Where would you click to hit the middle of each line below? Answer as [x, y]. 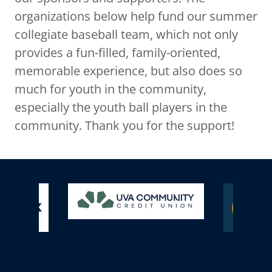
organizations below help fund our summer [136, 16]
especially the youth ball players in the [121, 107]
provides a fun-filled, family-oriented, [117, 53]
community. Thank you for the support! [124, 125]
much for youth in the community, [110, 89]
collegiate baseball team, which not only [126, 34]
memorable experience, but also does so [128, 71]
